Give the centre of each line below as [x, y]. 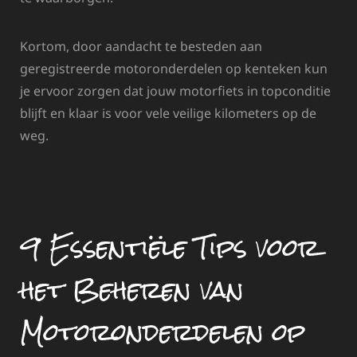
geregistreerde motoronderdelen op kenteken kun [174, 68]
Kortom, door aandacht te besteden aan [141, 46]
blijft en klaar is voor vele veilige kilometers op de [168, 113]
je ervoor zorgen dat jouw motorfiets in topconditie [175, 90]
